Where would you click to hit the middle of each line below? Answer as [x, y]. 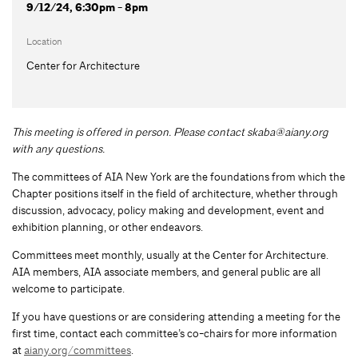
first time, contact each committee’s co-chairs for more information [175, 333]
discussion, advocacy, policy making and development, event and [168, 210]
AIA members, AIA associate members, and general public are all [166, 271]
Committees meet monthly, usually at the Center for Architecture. [170, 255]
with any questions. [58, 148]
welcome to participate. [68, 288]
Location [44, 41]
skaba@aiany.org [288, 131]
